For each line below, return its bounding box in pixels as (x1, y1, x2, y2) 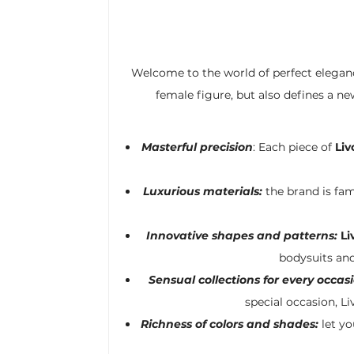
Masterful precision (141, 140, 253, 154)
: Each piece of (253, 140, 335, 154)
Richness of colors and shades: (141, 317, 318, 331)
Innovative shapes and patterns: (146, 228, 337, 243)
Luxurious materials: (143, 184, 265, 198)
